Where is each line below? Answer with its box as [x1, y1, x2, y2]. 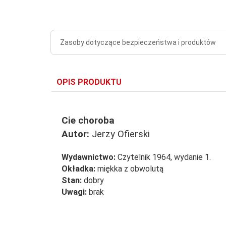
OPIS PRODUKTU [56, 77, 122, 87]
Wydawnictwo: [62, 152, 116, 162]
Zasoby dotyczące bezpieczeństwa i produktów [60, 38, 216, 46]
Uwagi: [62, 187, 87, 197]
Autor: [62, 129, 89, 140]
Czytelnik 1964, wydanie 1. [116, 152, 211, 162]
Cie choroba [62, 115, 115, 126]
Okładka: [62, 164, 95, 174]
